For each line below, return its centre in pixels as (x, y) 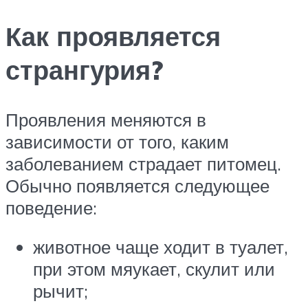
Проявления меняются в (106, 119)
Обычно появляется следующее (137, 185)
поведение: (51, 207)
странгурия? (84, 69)
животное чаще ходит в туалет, (161, 247)
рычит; (60, 291)
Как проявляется (113, 36)
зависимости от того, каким (117, 141)
